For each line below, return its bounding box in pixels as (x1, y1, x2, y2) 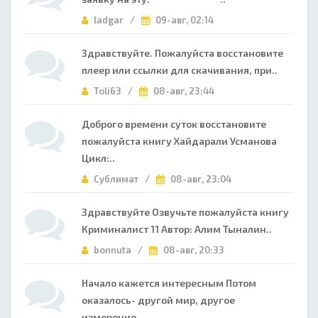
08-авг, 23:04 (168, 173, 231, 185)
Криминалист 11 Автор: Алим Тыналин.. (82, 223, 272, 235)
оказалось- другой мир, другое (82, 294, 235, 306)
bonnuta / (92, 244, 149, 256)
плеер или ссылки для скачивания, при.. (82, 64, 278, 76)
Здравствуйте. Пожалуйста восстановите (82, 47, 283, 59)
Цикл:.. (82, 152, 115, 164)
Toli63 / (92, 85, 139, 97)
